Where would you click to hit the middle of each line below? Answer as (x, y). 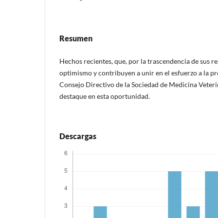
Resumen (76, 38)
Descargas (78, 136)
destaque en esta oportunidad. (105, 96)
